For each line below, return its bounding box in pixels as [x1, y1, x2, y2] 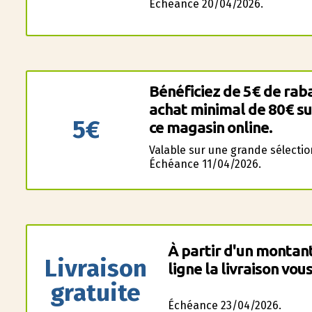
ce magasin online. [148, 118, 272, 136]
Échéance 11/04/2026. [148, 157, 261, 171]
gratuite [50, 278, 141, 307]
